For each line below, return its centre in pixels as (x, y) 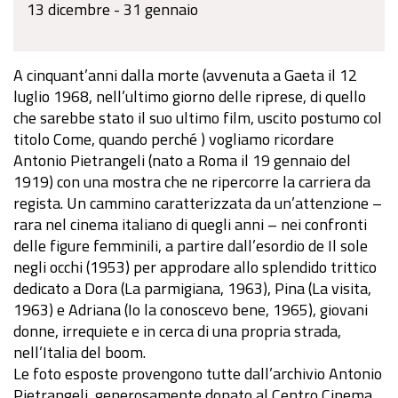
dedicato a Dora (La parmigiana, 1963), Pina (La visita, (192, 289)
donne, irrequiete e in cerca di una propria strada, (177, 331)
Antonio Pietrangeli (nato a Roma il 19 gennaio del (182, 161)
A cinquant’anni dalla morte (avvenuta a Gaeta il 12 (185, 76)
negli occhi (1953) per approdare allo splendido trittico (195, 267)
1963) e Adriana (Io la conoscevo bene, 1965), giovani (191, 310)
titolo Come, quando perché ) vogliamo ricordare (174, 139)
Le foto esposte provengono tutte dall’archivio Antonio (198, 374)
